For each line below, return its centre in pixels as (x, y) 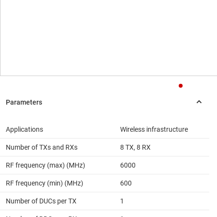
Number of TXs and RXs (42, 147)
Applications (24, 130)
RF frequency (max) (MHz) (46, 165)
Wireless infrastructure (154, 130)
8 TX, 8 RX (135, 147)
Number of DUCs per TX (41, 201)
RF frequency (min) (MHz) (45, 183)
